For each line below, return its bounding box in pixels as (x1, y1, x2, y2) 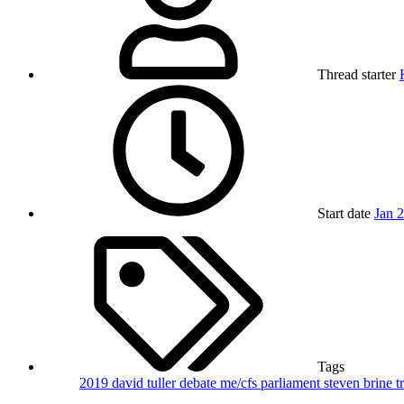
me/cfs (220, 375, 261, 391)
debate (179, 375, 220, 391)
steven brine (324, 375, 396, 391)
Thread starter (317, 67, 396, 83)
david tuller (112, 375, 179, 391)
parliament (261, 375, 324, 391)
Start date (317, 206, 371, 222)
